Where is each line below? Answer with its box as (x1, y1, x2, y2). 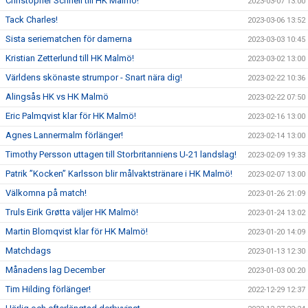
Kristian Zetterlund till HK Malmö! (5, 53, 134, 64)
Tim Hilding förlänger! (5, 284, 91, 295)
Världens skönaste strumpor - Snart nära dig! (5, 72, 182, 83)
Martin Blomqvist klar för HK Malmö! (5, 226, 148, 237)
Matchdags (5, 245, 51, 256)
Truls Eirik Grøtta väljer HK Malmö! (5, 207, 140, 218)
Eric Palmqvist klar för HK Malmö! (5, 111, 136, 122)
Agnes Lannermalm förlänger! (5, 130, 123, 141)
